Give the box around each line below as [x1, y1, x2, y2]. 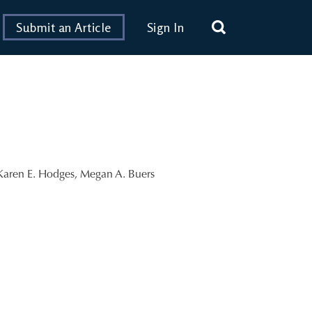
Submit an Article [16, 19, 111, 36]
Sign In [146, 19, 184, 36]
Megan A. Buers [80, 169, 155, 180]
